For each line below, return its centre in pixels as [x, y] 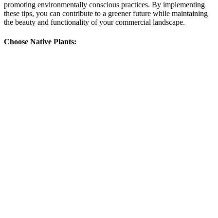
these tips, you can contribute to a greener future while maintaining [106, 14]
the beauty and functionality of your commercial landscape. [94, 22]
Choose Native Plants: [40, 41]
